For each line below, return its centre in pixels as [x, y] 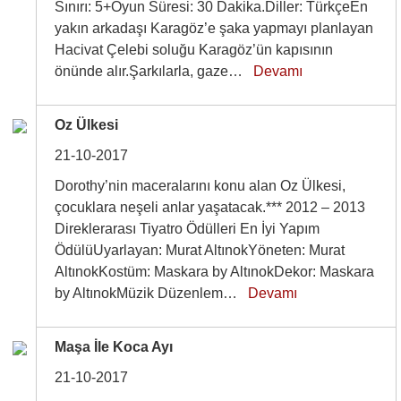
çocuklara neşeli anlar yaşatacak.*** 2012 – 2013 [210, 207]
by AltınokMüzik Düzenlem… [152, 293]
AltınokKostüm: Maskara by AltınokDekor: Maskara [215, 272]
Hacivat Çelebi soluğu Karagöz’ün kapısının [194, 50]
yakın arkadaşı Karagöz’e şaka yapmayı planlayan [214, 28]
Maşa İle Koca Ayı [114, 347]
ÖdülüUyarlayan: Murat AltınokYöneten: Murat [200, 250]
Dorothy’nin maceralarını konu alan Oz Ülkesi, [200, 186]
